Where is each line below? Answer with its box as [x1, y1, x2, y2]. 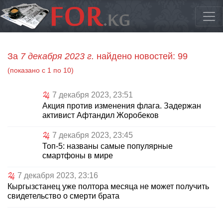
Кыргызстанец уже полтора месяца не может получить [7, 182, 209, 191]
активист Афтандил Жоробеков [42, 111, 159, 120]
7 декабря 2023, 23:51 [52, 91, 133, 100]
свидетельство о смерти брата [7, 192, 119, 201]
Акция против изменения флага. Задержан [42, 102, 201, 111]
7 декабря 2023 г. [20, 51, 94, 62]
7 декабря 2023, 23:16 [17, 171, 98, 180]
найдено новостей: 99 [94, 51, 188, 62]
